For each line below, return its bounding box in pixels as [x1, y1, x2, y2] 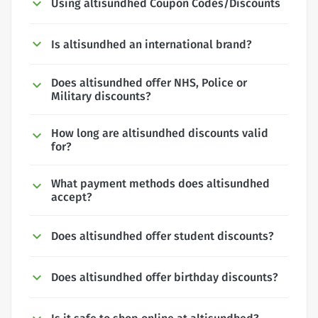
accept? [51, 190, 92, 204]
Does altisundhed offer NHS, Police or [51, 76, 247, 90]
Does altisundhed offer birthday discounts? [51, 270, 278, 285]
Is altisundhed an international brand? [51, 37, 252, 51]
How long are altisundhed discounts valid [51, 126, 268, 141]
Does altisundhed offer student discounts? [51, 229, 274, 243]
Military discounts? [51, 89, 151, 104]
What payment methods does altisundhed [51, 177, 270, 191]
